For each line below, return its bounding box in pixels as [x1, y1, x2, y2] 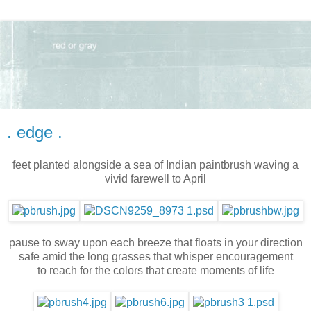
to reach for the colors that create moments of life [37, 264, 274, 277]
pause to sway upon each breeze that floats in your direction [8, 237, 303, 249]
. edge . [7, 122, 62, 142]
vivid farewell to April [105, 173, 206, 185]
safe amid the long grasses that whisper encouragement [18, 251, 293, 263]
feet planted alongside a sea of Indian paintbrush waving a [12, 159, 299, 171]
